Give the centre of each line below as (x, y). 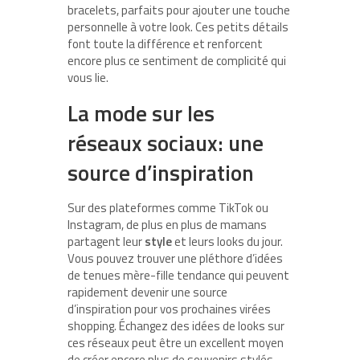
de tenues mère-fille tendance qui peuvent (178, 275)
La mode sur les (141, 112)
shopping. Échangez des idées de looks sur (176, 325)
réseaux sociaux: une (166, 142)
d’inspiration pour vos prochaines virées (169, 309)
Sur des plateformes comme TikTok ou (168, 207)
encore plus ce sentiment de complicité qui (177, 60)
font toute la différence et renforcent (165, 43)
